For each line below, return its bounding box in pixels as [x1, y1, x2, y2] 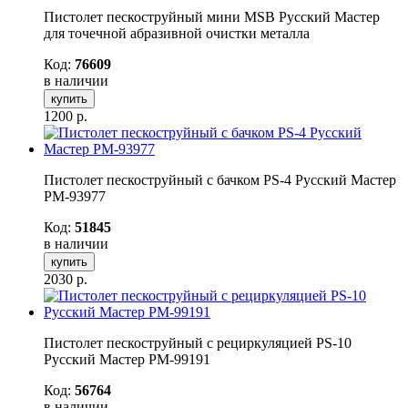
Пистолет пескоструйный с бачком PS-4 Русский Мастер [44, 171, 396, 188]
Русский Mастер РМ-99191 [44, 351, 210, 367]
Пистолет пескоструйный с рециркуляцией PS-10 [44, 334, 352, 351]
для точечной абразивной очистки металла [44, 25, 310, 41]
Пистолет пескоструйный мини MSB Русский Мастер [44, 8, 380, 25]
